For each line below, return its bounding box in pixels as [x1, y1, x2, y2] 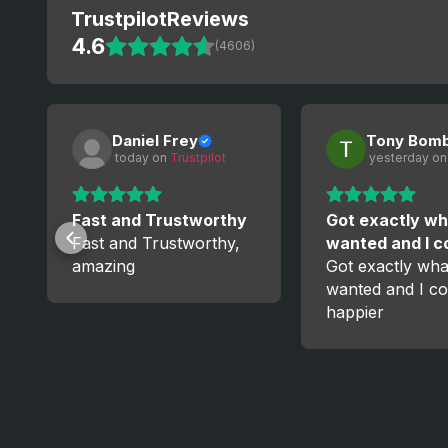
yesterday [366, 150, 429, 165]
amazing [72, 256, 135, 276]
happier [326, 302, 384, 322]
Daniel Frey [112, 131, 198, 150]
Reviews [167, 7, 249, 31]
